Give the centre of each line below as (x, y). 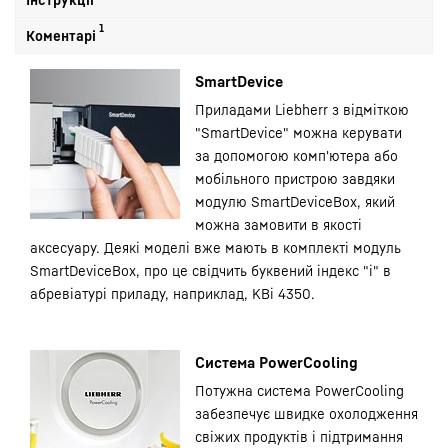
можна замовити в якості (278, 224)
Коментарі (62, 35)
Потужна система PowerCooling (299, 390)
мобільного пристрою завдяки (295, 178)
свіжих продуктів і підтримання (299, 436)
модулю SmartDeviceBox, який (295, 201)
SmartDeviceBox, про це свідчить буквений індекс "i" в (210, 270)
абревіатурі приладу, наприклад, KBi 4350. (172, 293)
